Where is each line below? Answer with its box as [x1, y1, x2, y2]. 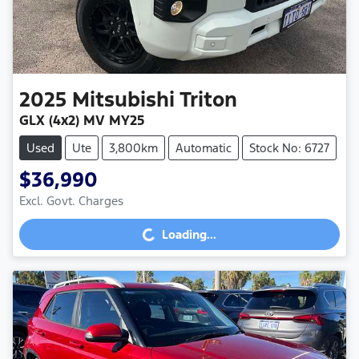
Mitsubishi [72, 87, 175, 113]
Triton [179, 87, 237, 113]
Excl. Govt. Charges [19, 193, 123, 209]
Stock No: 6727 [249, 140, 329, 156]
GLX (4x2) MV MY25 [19, 111, 144, 130]
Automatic [175, 140, 232, 156]
